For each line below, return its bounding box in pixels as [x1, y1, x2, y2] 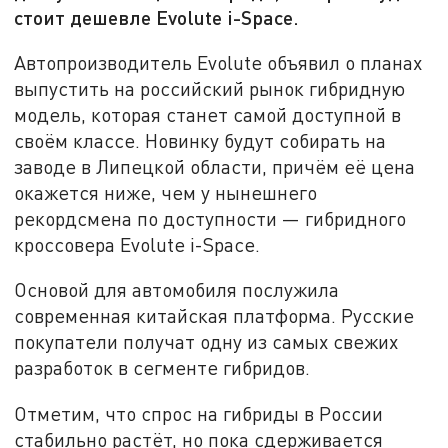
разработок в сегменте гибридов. [14, 356, 311, 380]
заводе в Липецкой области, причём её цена [14, 154, 416, 178]
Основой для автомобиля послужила [14, 278, 340, 302]
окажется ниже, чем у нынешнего [14, 180, 318, 204]
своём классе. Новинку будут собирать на [14, 128, 387, 152]
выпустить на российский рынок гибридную [14, 76, 406, 100]
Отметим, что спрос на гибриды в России [14, 402, 384, 426]
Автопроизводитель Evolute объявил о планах [14, 50, 423, 74]
